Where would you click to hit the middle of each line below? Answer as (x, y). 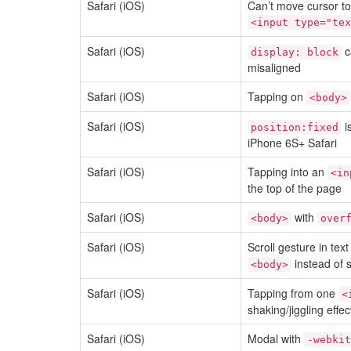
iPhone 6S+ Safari (292, 143)
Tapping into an (288, 172)
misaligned (274, 67)
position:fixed (295, 127)
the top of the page (295, 188)
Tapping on (277, 96)
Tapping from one (293, 293)
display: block (295, 52)
